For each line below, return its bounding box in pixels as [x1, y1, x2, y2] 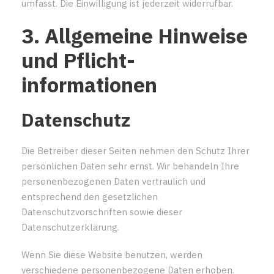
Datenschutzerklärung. [21, 221, 119, 233]
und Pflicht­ [21, 46, 135, 73]
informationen [21, 70, 157, 98]
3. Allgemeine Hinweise [21, 21, 248, 49]
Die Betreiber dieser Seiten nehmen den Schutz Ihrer [21, 144, 250, 157]
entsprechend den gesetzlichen [21, 190, 158, 202]
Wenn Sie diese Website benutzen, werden [21, 248, 202, 261]
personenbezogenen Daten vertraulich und [21, 175, 206, 187]
